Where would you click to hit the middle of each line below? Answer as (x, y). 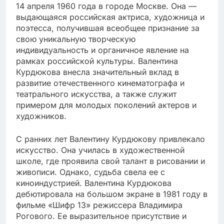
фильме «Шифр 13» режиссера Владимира (99, 205)
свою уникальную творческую (76, 39)
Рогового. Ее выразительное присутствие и (101, 216)
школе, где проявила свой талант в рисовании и (110, 161)
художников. (41, 116)
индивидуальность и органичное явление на (102, 50)
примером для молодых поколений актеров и (106, 105)
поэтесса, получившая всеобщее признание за (108, 28)
